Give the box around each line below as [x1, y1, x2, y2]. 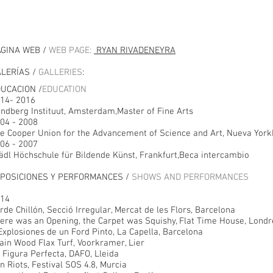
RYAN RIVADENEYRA [94, 45, 175, 56]
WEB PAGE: [49, 45, 91, 56]
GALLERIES [38, 67, 82, 78]
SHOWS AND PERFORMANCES [132, 172, 249, 183]
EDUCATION [42, 84, 87, 95]
